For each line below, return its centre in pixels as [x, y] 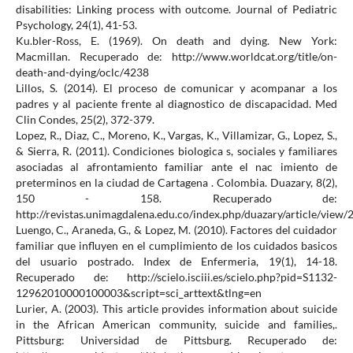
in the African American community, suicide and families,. [176, 325]
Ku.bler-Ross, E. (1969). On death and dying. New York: [176, 41]
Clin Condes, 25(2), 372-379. [85, 120]
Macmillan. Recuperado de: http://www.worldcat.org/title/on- [176, 57]
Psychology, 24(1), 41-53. [76, 25]
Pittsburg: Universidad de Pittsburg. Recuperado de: [176, 340]
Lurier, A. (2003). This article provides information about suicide [176, 309]
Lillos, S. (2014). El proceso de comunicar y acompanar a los [176, 88]
